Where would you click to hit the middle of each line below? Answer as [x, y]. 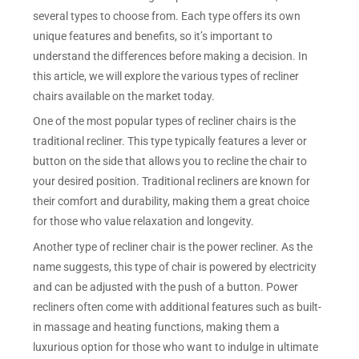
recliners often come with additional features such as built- [177, 307]
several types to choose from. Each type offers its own [167, 16]
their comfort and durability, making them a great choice [171, 202]
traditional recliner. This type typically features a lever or [170, 141]
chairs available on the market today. [124, 96]
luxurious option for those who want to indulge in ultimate [176, 347]
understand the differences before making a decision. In [171, 56]
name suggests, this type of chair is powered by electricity [175, 267]
